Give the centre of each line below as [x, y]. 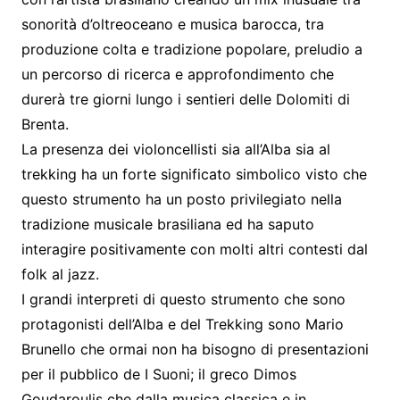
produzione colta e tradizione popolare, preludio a [192, 49]
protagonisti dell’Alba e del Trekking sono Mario [182, 324]
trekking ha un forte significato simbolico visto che [194, 174]
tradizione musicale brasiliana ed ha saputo [167, 224]
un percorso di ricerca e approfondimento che [177, 74]
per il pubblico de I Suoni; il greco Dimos [158, 374]
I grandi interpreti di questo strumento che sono [183, 299]
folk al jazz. [60, 274]
